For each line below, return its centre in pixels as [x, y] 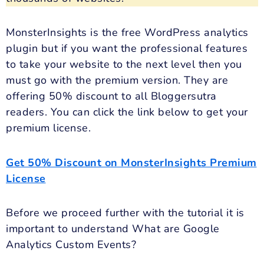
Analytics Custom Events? [71, 245]
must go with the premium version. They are [117, 80]
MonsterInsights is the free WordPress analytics [127, 33]
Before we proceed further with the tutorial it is [125, 213]
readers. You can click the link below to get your [127, 112]
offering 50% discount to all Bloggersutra [111, 96]
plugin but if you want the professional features [127, 49]
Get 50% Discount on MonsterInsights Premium [131, 162]
